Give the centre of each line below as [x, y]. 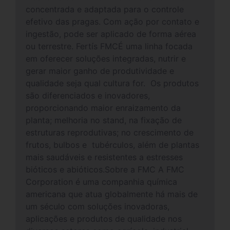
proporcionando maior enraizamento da [103, 108]
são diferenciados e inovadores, [88, 95]
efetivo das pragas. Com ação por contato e [112, 22]
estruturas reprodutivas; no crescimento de [110, 132]
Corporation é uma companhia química [101, 182]
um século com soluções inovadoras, [98, 206]
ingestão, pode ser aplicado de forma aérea [111, 34]
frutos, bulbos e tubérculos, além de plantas [112, 145]
